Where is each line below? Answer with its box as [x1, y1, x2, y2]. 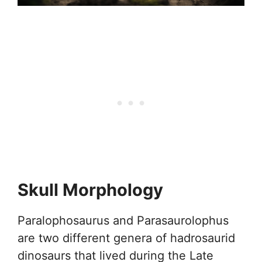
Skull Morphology [18, 179, 163, 200]
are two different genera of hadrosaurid [18, 230, 235, 245]
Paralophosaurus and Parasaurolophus [18, 213, 229, 227]
